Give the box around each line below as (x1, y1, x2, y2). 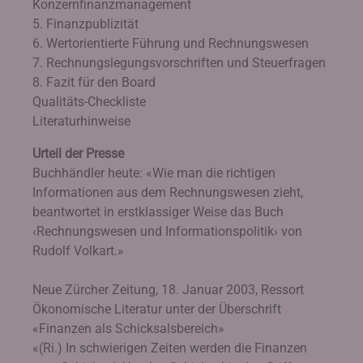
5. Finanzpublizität (32, 16, 139, 32)
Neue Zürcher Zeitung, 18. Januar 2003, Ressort (32, 282, 304, 297)
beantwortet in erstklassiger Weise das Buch (32, 204, 284, 220)
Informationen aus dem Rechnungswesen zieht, (32, 185, 303, 200)
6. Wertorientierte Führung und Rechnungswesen (32, 36, 309, 51)
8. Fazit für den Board (32, 75, 156, 90)
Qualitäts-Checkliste (32, 94, 146, 109)
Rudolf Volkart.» (32, 243, 124, 258)
